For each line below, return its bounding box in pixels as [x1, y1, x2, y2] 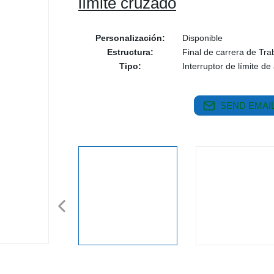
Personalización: [95, 33, 165, 43]
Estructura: [107, 47, 154, 57]
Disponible [182, 33, 223, 43]
